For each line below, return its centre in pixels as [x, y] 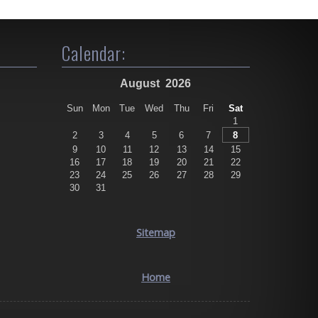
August [141, 84]
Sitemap [155, 232]
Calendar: [93, 53]
